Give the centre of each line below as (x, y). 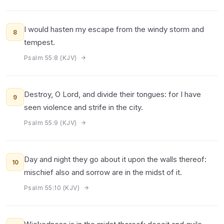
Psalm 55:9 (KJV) (51, 123)
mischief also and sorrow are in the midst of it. (103, 172)
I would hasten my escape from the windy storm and (114, 29)
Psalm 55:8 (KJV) (51, 58)
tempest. (39, 42)
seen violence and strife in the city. (83, 107)
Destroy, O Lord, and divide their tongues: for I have (112, 94)
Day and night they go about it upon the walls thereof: (115, 159)
